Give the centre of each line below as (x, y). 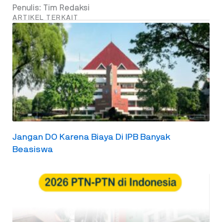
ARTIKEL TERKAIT (46, 18)
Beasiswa (33, 150)
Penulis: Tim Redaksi (51, 8)
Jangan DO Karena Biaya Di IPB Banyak (91, 138)
